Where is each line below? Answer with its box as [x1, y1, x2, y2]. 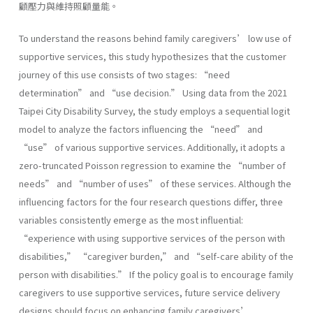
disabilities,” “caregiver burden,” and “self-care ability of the [19, 249, 293, 263]
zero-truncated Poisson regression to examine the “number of [19, 158, 286, 172]
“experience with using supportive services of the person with [19, 231, 285, 245]
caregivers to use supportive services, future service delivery [19, 285, 280, 299]
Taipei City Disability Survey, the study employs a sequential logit [19, 103, 290, 117]
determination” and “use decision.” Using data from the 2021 [19, 85, 287, 99]
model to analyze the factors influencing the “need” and [19, 122, 263, 136]
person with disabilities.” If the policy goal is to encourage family [19, 267, 293, 281]
